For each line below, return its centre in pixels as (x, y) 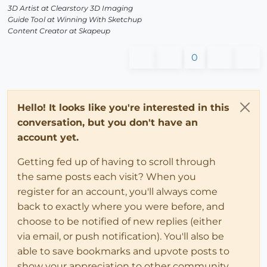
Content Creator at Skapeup (59, 31)
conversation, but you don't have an (108, 123)
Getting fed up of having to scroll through (117, 162)
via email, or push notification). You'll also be (121, 237)
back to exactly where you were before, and (121, 207)
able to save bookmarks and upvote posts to (123, 252)
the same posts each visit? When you (107, 177)
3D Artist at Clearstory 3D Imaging (70, 8)
